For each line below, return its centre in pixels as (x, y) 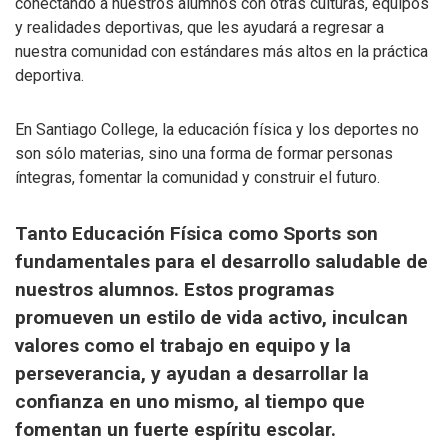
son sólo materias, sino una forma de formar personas (204, 153)
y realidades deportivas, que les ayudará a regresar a (199, 27)
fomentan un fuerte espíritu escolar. (175, 429)
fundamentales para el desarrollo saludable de (221, 261)
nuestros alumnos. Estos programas (174, 289)
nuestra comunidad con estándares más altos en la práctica (221, 51)
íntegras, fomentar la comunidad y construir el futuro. (197, 177)
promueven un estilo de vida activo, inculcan (211, 317)
